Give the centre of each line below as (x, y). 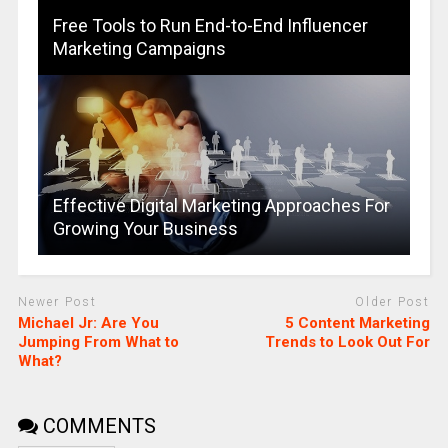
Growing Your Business (145, 229)
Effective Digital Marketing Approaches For (221, 206)
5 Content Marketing (358, 322)
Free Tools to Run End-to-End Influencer (210, 26)
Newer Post (57, 302)
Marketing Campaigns (139, 49)
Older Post (393, 302)
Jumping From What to (98, 341)
